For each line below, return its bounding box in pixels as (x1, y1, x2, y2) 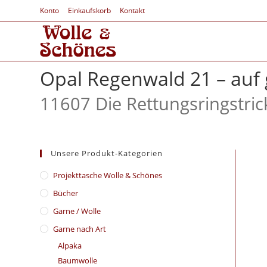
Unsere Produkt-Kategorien (51, 148, 163, 159)
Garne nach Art (53, 223, 107, 234)
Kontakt (120, 5, 145, 15)
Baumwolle (58, 255, 98, 266)
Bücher (53, 188, 79, 198)
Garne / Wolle (53, 206, 101, 216)
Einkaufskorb (68, 5, 111, 15)
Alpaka (58, 240, 82, 251)
